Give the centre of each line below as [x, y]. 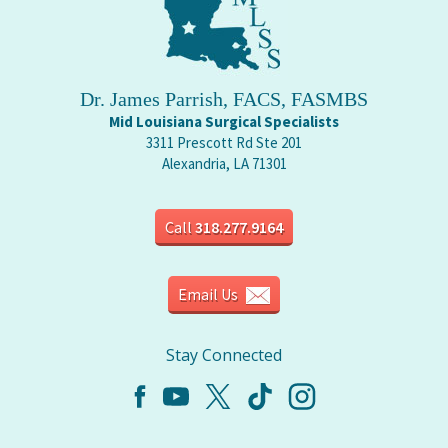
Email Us [209, 294]
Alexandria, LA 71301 [224, 164]
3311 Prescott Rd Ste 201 [224, 143]
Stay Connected [224, 355]
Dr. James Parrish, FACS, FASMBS [224, 99]
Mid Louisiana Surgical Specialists [224, 122]
